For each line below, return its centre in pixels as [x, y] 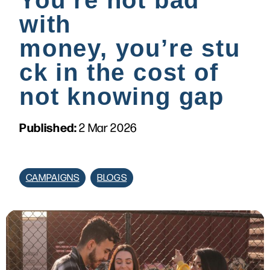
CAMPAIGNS [52, 178]
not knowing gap [122, 97]
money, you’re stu [130, 49]
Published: [49, 127]
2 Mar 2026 [108, 128]
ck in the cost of [119, 73]
